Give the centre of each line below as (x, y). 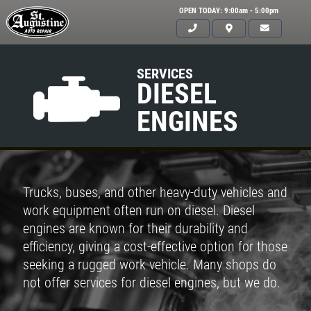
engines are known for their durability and (135, 228)
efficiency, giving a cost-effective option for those (155, 246)
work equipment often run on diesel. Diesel (139, 210)
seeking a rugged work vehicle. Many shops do (150, 264)
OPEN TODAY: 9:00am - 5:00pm (229, 10)
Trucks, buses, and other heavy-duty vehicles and (155, 192)
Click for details (190, 293)
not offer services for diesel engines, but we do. (152, 283)
